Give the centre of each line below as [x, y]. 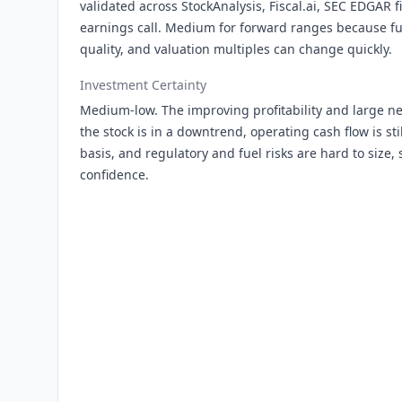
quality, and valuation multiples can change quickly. [236, 49]
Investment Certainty [143, 85]
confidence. [114, 175]
